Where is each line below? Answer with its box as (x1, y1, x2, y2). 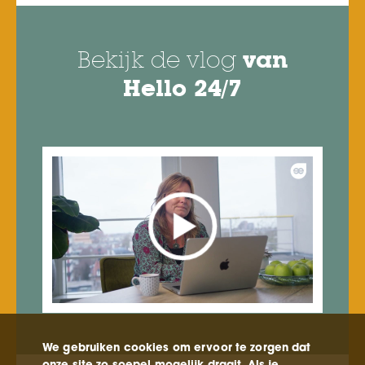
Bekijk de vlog (77, 51, 243, 73)
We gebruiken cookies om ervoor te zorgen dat (42, 342, 311, 354)
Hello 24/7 (122, 80, 243, 101)
